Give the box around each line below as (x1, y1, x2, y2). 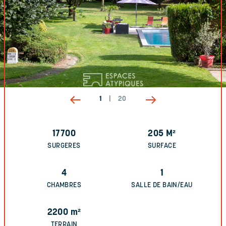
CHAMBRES (46, 181, 82, 189)
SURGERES (47, 142, 81, 150)
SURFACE (148, 142, 176, 150)
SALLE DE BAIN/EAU (131, 181, 193, 189)
